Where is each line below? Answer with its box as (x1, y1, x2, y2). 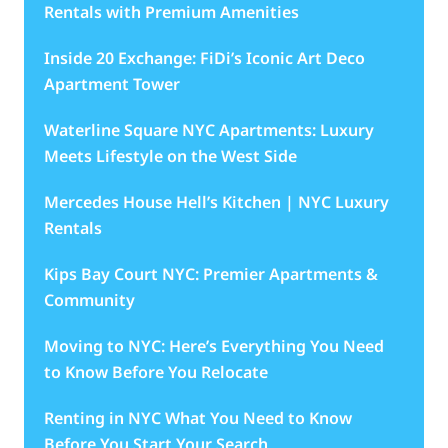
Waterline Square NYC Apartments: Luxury (44, 118, 374, 141)
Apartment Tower (44, 72, 180, 95)
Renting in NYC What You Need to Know (44, 406, 352, 429)
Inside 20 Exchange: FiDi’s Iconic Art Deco (44, 46, 365, 69)
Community (44, 288, 135, 311)
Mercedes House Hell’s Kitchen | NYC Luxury (44, 190, 389, 213)
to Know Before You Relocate (44, 360, 268, 383)
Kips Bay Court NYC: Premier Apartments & (44, 262, 378, 285)
